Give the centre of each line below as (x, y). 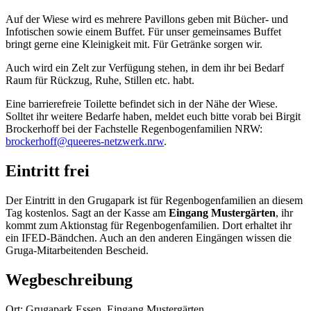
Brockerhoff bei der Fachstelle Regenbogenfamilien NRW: (134, 129)
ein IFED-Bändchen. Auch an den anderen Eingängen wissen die (149, 238)
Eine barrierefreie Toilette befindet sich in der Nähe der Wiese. (142, 104)
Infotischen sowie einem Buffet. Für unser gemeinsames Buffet (143, 32)
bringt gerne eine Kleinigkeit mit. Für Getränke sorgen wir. (134, 44)
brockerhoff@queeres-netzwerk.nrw (85, 142)
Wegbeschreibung (69, 279)
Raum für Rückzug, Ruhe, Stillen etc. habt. (100, 81)
